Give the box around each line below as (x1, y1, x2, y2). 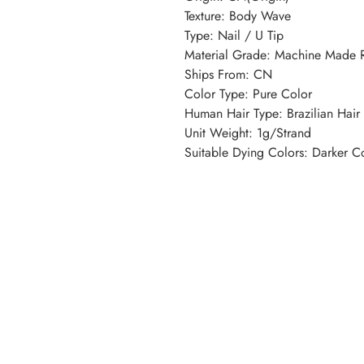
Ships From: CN (184, 65, 272, 84)
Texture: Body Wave (184, 6, 291, 26)
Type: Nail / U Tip (184, 26, 284, 45)
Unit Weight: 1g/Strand (184, 123, 311, 143)
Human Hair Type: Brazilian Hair (184, 104, 360, 123)
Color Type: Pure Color (184, 84, 312, 104)
